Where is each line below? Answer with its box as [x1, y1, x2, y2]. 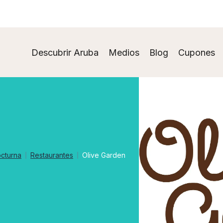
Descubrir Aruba [31, 47, 99, 58]
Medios [109, 47, 139, 58]
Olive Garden [82, 151, 125, 159]
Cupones [178, 47, 215, 58]
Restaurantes [30, 151, 73, 159]
